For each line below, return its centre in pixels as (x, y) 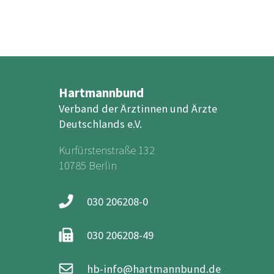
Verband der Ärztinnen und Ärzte (138, 108)
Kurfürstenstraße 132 (107, 150)
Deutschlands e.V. (100, 124)
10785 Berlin (88, 166)
